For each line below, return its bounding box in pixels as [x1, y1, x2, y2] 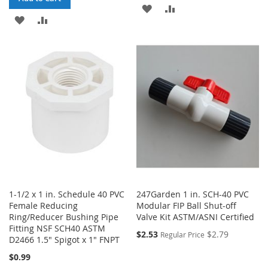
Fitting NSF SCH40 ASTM [9, 222, 105, 234]
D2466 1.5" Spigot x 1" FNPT [9, 233, 120, 245]
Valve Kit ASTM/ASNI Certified [136, 211, 255, 223]
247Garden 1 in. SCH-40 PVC [136, 188, 249, 200]
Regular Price [160, 229, 205, 239]
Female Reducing [9, 199, 78, 211]
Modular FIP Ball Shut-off [136, 199, 237, 211]
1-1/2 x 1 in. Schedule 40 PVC [9, 188, 124, 200]
